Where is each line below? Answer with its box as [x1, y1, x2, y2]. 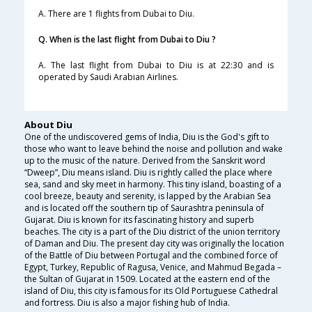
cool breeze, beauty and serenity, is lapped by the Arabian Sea [24, 190, 271, 203]
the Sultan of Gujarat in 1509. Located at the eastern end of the [24, 273, 270, 286]
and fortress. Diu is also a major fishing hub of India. [24, 297, 230, 309]
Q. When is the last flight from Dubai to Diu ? [38, 33, 216, 46]
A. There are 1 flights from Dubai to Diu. [38, 8, 194, 20]
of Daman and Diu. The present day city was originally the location [24, 237, 284, 250]
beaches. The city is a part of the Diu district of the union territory [24, 226, 280, 238]
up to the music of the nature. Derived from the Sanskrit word [24, 155, 265, 167]
